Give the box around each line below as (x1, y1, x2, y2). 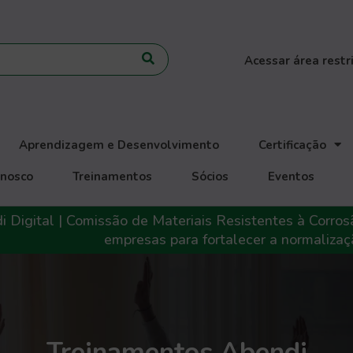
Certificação (258, 136, 327, 153)
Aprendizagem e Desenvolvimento (19, 136, 220, 153)
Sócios (191, 168, 229, 184)
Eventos (268, 168, 315, 184)
